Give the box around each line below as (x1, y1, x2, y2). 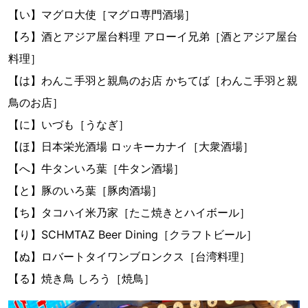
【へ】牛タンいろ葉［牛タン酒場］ (8, 161, 184, 175)
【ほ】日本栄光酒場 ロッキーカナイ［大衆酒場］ (8, 139, 254, 153)
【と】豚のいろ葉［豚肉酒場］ (8, 183, 162, 197)
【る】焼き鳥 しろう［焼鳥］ (8, 271, 155, 285)
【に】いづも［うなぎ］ (8, 117, 129, 131)
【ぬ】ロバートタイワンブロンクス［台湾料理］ (8, 249, 250, 263)
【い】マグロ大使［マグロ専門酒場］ (8, 7, 195, 21)
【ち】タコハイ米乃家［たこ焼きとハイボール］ (8, 205, 250, 219)
